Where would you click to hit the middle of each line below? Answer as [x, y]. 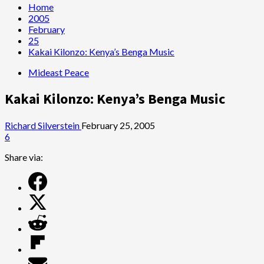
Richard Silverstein [43, 125]
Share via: [24, 157]
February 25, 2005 [118, 125]
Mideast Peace [59, 72]
